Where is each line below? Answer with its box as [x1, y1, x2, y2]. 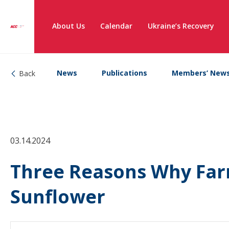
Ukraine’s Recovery [148, 21, 214, 31]
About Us [52, 21, 85, 31]
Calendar [100, 21, 132, 31]
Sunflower [10, 184, 105, 210]
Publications [102, 68, 147, 78]
